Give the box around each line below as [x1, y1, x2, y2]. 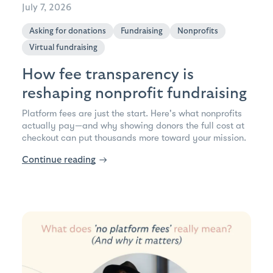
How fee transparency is [22, 66, 194, 83]
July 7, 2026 [22, 3, 71, 13]
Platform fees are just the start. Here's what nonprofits [22, 108, 242, 119]
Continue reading [22, 155, 96, 165]
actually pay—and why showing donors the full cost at [22, 120, 244, 132]
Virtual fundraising [29, 43, 97, 52]
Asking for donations [29, 27, 106, 36]
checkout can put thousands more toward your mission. [22, 132, 246, 144]
